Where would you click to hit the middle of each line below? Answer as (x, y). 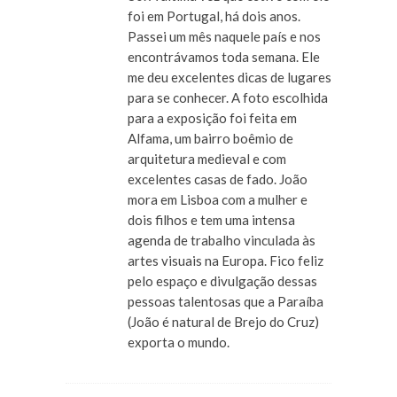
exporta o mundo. (179, 342)
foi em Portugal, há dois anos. (214, 16)
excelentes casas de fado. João (218, 179)
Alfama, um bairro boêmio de (210, 138)
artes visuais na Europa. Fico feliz (226, 260)
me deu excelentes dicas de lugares (230, 77)
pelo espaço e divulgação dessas (222, 280)
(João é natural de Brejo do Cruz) (223, 321)
